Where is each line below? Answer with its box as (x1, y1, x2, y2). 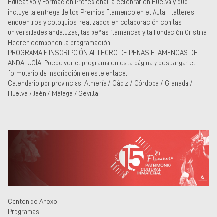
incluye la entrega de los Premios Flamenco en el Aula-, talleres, (8, 8, 196, 15)
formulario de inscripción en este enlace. (8, 69, 127, 77)
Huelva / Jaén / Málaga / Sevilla (8, 90, 98, 97)
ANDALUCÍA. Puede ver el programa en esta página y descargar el (8, 59, 195, 66)
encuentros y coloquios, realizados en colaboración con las (8, 18, 182, 26)
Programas (8, 208, 39, 215)
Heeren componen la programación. (8, 39, 113, 46)
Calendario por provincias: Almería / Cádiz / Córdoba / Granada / (8, 79, 193, 87)
